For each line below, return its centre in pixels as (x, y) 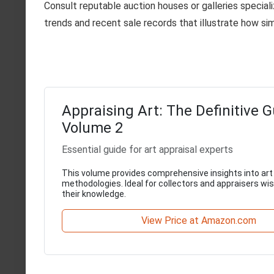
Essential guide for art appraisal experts (147, 149)
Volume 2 (92, 128)
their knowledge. (94, 194)
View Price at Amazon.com (199, 220)
